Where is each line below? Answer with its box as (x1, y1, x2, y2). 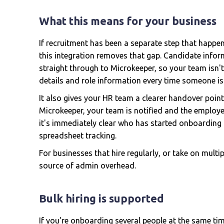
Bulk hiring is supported (39, 192, 164, 204)
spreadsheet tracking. (39, 131, 116, 140)
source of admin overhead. (39, 161, 136, 170)
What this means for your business (39, 14, 216, 27)
